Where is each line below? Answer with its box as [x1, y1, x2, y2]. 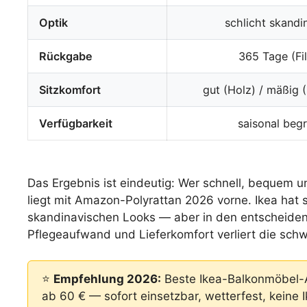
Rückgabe [39, 49, 93, 64]
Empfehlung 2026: [53, 272, 162, 286]
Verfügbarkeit [39, 116, 113, 131]
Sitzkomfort [39, 83, 101, 97]
